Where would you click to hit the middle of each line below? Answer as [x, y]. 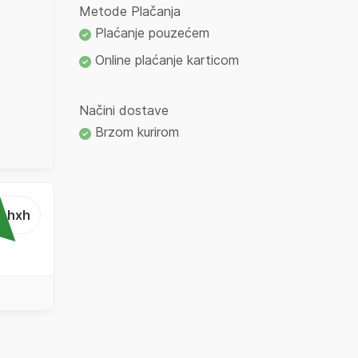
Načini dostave [124, 111]
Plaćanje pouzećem [150, 33]
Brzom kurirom [135, 132]
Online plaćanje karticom [165, 60]
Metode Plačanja [130, 12]
